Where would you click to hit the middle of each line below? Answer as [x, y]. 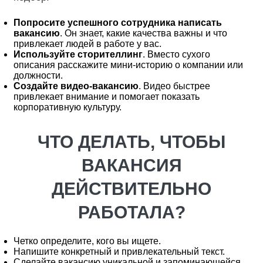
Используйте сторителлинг [78, 54]
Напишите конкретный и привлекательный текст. [119, 252]
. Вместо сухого [176, 54]
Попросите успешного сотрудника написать [118, 23]
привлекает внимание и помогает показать [107, 97]
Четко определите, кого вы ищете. [87, 241]
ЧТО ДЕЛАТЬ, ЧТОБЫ [131, 142]
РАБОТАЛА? [131, 212]
